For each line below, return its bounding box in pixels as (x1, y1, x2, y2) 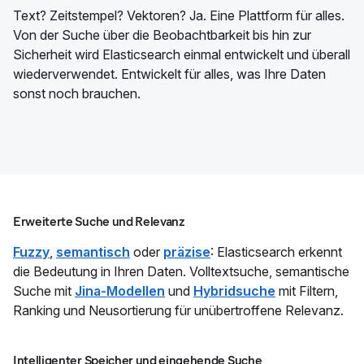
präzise (163, 243, 210, 260)
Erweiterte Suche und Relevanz (13, 213, 184, 229)
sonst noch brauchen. (13, 84, 141, 102)
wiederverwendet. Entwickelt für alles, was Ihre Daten (13, 65, 326, 82)
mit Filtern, (275, 282, 338, 299)
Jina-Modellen (75, 282, 165, 299)
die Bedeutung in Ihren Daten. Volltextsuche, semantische (13, 262, 349, 279)
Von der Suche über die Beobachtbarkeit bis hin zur (13, 26, 311, 43)
